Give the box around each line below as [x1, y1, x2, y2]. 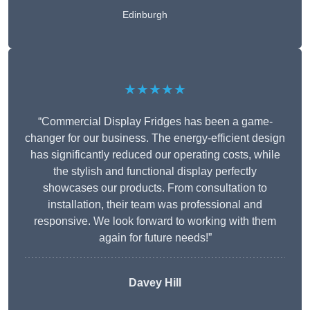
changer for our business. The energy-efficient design [25, 132, 285, 145]
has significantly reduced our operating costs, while [30, 149, 280, 161]
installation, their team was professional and [48, 199, 262, 211]
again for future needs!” [98, 232, 212, 244]
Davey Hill [129, 277, 181, 289]
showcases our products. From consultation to [43, 182, 267, 194]
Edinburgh [122, 9, 167, 21]
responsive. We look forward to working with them [34, 215, 276, 228]
